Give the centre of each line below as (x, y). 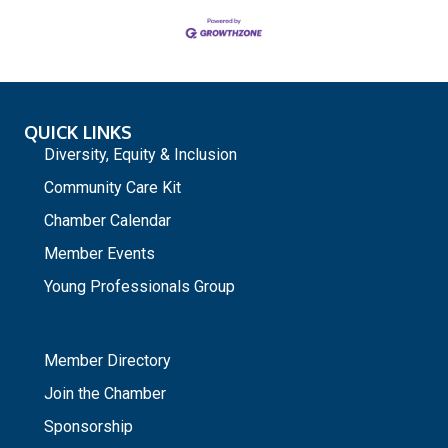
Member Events (99, 253)
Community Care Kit (112, 187)
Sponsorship (88, 426)
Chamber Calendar (107, 220)
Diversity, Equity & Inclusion (140, 154)
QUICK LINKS (78, 131)
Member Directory (107, 360)
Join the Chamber (105, 393)
